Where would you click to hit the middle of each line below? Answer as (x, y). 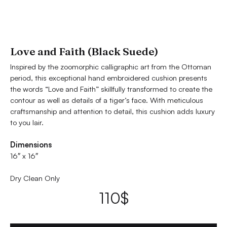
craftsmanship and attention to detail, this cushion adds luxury (112, 111)
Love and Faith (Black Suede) (84, 51)
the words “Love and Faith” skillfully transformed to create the (111, 89)
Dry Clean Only (35, 178)
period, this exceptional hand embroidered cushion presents (109, 78)
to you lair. (27, 122)
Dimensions (31, 145)
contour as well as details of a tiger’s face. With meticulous (107, 100)
